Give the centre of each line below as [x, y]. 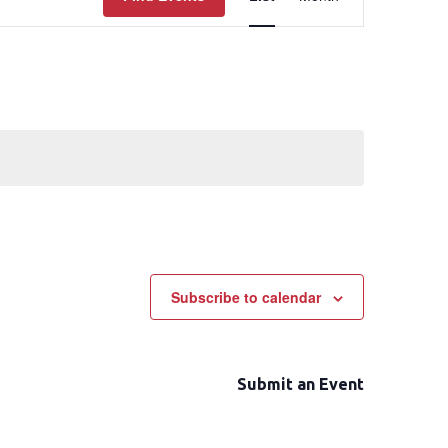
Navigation [361, 45]
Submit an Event [300, 384]
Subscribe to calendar [246, 297]
